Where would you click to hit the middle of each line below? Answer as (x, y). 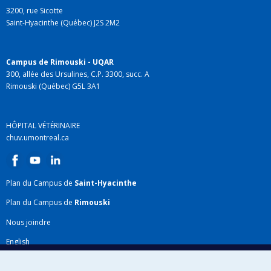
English (18, 242)
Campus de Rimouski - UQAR (60, 62)
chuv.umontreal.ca (38, 137)
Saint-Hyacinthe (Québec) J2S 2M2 (63, 22)
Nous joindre (28, 222)
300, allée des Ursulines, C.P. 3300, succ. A (78, 74)
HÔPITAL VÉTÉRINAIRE (43, 125)
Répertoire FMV (32, 261)
